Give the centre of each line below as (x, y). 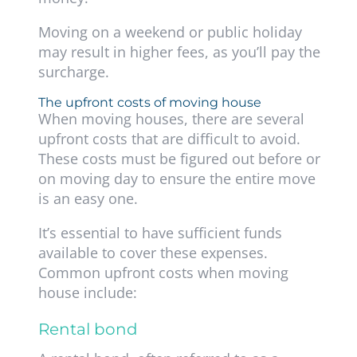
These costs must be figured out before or (179, 159)
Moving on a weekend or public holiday (170, 32)
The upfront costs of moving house (149, 103)
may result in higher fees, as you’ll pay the (179, 52)
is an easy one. (90, 199)
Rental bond (88, 330)
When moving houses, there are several (171, 119)
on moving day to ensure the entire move (177, 179)
